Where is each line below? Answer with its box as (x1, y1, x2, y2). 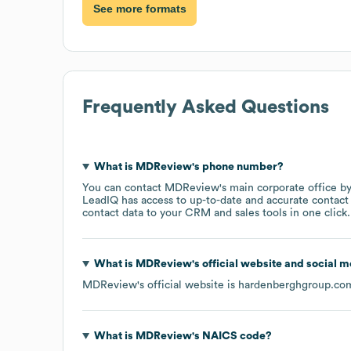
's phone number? (191, 161, 284, 172)
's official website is (137, 279, 238, 291)
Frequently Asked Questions (82, 97, 329, 117)
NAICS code (199, 330, 266, 342)
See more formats (92, 2, 186, 16)
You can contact (82, 182, 165, 194)
